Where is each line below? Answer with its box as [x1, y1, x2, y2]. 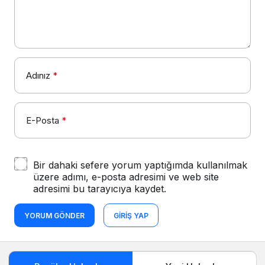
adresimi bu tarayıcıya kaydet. [33, 183, 166, 195]
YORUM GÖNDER [24, 211, 85, 221]
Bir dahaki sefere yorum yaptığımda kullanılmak [33, 159, 247, 172]
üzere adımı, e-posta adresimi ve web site [33, 171, 219, 183]
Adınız [26, 70, 50, 82]
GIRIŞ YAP [114, 211, 148, 221]
